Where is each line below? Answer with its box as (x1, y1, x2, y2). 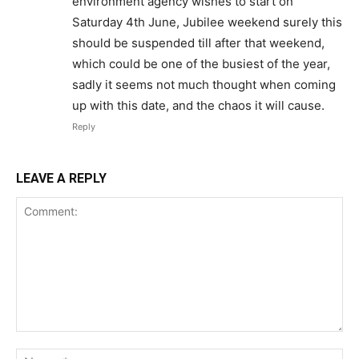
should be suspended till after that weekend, (72, 35, 325, 50)
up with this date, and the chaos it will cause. (72, 98, 325, 113)
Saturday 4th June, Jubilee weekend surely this (72, 14, 342, 30)
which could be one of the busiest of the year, (72, 56, 330, 71)
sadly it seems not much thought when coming (72, 77, 336, 92)
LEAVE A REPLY (16, 171, 107, 186)
